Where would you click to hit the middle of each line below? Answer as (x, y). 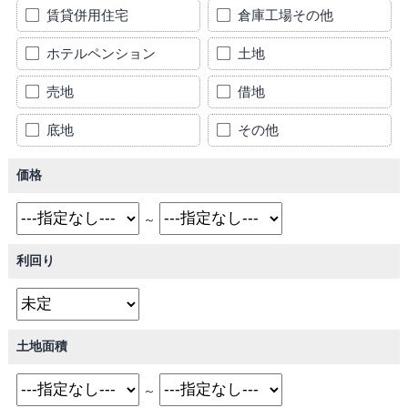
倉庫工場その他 (284, 15)
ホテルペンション (99, 53)
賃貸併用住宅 (85, 15)
